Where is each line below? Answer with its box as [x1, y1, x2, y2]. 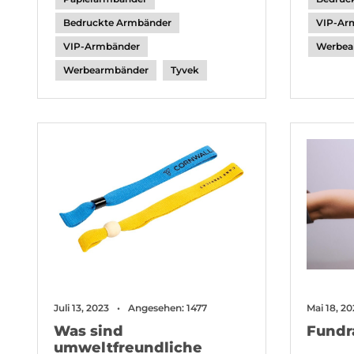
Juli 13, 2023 [54, 302, 109, 314]
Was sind [54, 322, 123, 340]
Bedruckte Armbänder [63, 17, 171, 28]
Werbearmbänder [63, 64, 149, 76]
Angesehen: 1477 [128, 302, 207, 314]
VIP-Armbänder [63, 40, 140, 52]
